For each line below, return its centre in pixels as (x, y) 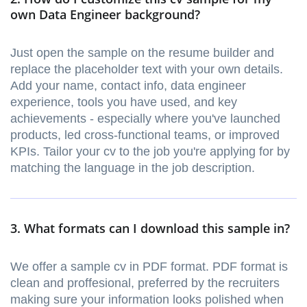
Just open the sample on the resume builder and (142, 53)
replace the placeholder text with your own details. (147, 70)
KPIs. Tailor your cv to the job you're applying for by (150, 152)
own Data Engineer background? (105, 15)
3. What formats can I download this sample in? (150, 229)
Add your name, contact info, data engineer (128, 86)
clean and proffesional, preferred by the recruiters (145, 283)
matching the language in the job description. (133, 168)
